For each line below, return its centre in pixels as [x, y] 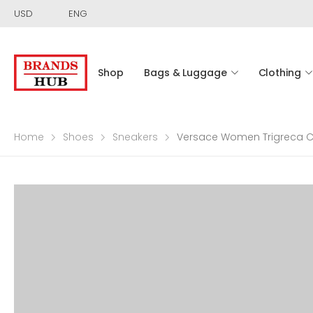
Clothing [279, 72]
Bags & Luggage [185, 72]
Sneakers [135, 137]
